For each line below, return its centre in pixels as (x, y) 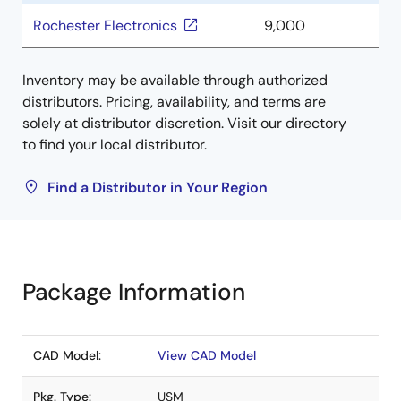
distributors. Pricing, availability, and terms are (174, 102)
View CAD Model (207, 355)
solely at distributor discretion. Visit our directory (184, 123)
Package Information (134, 292)
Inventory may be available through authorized (175, 80)
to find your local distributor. (115, 145)
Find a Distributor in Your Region (158, 188)
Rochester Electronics (105, 26)
